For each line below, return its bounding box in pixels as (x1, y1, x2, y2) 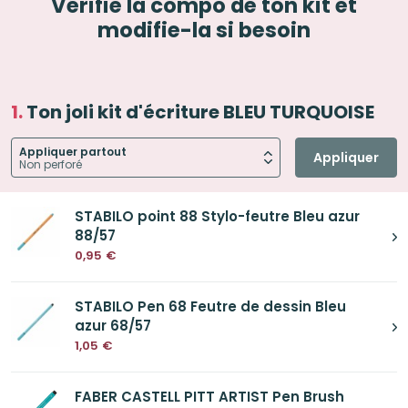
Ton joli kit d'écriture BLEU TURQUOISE (26, 99, 374, 126)
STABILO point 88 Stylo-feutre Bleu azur (75, 207, 361, 227)
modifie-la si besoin (97, 15, 311, 46)
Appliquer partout (19, 144, 127, 160)
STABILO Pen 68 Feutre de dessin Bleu (75, 297, 347, 317)
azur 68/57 (75, 316, 152, 336)
